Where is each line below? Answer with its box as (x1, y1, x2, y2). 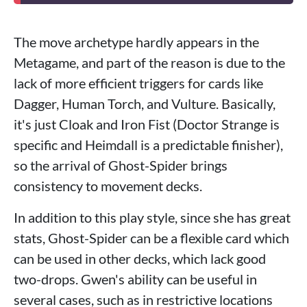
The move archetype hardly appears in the (14, 34, 259, 51)
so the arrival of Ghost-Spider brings (14, 157, 228, 174)
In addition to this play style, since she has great (14, 209, 291, 226)
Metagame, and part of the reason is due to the (14, 54, 285, 71)
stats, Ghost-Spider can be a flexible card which (14, 230, 289, 247)
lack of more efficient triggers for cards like (14, 75, 263, 92)
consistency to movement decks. (14, 177, 202, 195)
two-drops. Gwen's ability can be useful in (14, 271, 257, 288)
